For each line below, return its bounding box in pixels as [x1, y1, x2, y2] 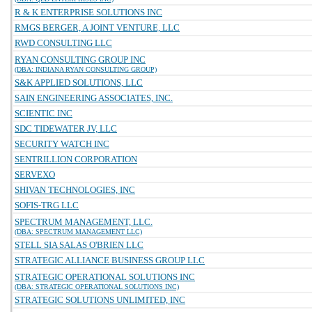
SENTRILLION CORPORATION [15, 154, 137, 164]
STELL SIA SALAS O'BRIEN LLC [15, 240, 143, 250]
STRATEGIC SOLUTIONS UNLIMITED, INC [15, 295, 185, 305]
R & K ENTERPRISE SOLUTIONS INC [15, 7, 162, 17]
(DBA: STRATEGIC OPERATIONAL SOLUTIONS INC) [15, 283, 179, 290]
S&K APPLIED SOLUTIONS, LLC [15, 77, 143, 88]
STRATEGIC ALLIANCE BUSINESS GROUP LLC [15, 255, 205, 265]
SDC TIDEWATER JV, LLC [15, 123, 117, 134]
